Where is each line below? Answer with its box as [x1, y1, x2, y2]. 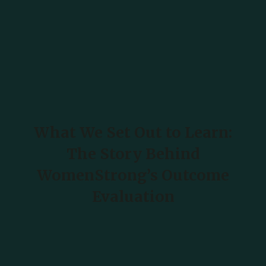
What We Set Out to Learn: [34, 123, 232, 142]
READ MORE [93, 243, 164, 255]
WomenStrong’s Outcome [37, 166, 229, 185]
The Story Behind [66, 144, 199, 164]
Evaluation [91, 187, 175, 207]
